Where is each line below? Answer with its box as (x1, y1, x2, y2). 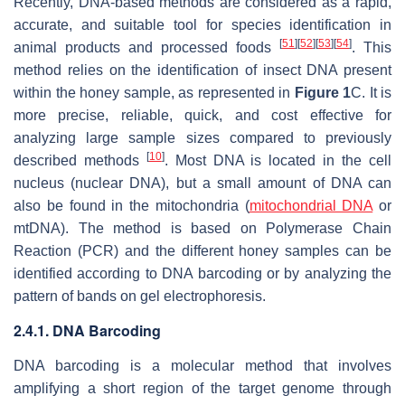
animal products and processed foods (14, 40, 279, 56)
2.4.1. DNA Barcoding (14, 320, 161, 342)
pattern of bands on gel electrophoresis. (14, 288, 266, 305)
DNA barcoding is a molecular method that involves (14, 358, 391, 374)
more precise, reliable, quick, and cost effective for (14, 108, 391, 124)
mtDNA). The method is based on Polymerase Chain (14, 221, 391, 237)
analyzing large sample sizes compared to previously (14, 130, 391, 146)
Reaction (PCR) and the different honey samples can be (14, 243, 391, 259)
